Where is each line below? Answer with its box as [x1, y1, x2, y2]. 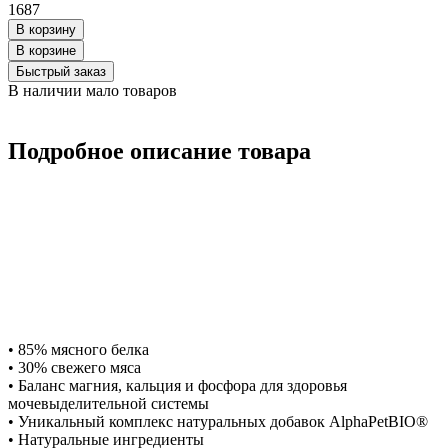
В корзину [16, 21, 76, 37]
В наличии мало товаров [8, 81, 177, 99]
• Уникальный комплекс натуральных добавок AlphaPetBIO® [8, 412, 428, 430]
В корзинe [16, 42, 76, 58]
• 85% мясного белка [8, 340, 149, 358]
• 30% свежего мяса [8, 358, 141, 376]
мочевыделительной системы [8, 394, 209, 412]
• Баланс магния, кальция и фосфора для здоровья [8, 376, 347, 394]
